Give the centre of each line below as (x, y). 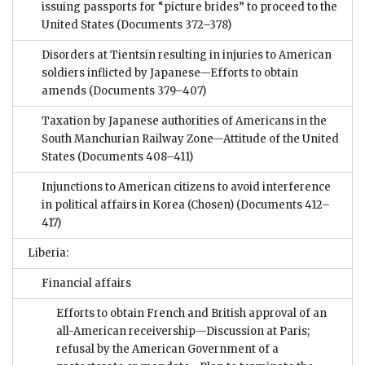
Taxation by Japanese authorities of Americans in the (184, 121)
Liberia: (48, 253)
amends (64, 90)
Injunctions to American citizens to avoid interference (186, 187)
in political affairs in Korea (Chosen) (138, 204)
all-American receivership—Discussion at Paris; (183, 331)
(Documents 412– (282, 204)
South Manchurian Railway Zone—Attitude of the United (190, 139)
